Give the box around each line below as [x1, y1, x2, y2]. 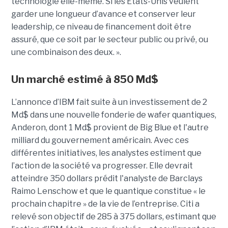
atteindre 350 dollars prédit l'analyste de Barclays [11, 173, 203, 183]
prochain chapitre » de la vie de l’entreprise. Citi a [11, 198, 199, 209]
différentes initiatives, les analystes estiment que [11, 148, 202, 158]
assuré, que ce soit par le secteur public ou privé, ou [11, 34, 208, 44]
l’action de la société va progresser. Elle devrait [11, 160, 193, 170]
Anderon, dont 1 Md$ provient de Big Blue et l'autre [11, 122, 209, 132]
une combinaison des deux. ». [11, 47, 121, 57]
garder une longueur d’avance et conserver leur [11, 9, 196, 19]
